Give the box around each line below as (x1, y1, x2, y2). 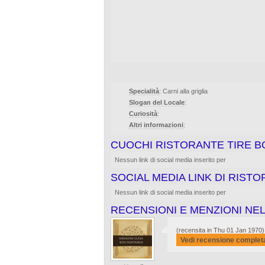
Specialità (129, 88, 159, 95)
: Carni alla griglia (159, 88, 208, 95)
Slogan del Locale (129, 99, 185, 106)
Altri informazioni (129, 121, 183, 128)
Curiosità (129, 110, 157, 117)
